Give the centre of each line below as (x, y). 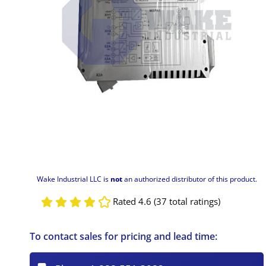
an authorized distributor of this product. (189, 179)
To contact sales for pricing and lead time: (124, 236)
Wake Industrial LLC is (73, 179)
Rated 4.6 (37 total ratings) (166, 202)
